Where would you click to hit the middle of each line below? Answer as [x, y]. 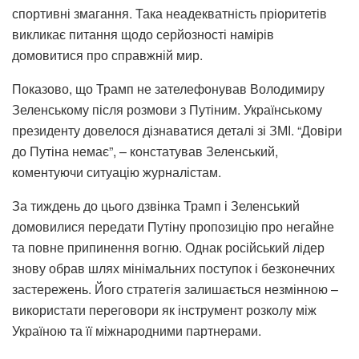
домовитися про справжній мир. [107, 55]
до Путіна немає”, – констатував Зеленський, [145, 151]
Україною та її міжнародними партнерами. [137, 331]
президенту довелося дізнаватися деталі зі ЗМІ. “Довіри [177, 131]
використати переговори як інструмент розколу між [164, 310]
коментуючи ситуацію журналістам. [117, 172]
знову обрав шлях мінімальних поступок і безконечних [173, 268]
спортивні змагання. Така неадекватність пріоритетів [169, 14]
